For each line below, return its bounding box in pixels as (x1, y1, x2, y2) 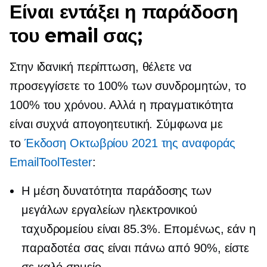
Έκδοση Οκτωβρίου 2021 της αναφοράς (24, 136, 236, 150)
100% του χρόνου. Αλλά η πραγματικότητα (10, 98, 234, 112)
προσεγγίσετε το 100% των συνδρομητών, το (10, 79, 246, 93)
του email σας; (10, 24, 142, 48)
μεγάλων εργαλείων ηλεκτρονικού (21, 203, 197, 217)
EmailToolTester (10, 156, 92, 169)
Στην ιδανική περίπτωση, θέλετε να (10, 60, 192, 74)
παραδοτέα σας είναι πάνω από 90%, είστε (21, 241, 250, 255)
